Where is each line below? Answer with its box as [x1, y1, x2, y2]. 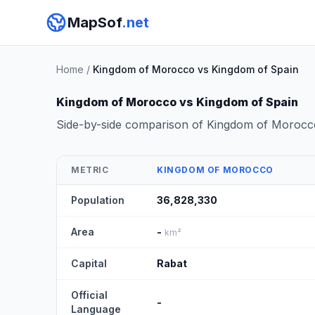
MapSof [67, 14, 122, 31]
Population [71, 194, 124, 206]
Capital [71, 257, 107, 269]
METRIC [71, 165, 109, 175]
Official [71, 289, 108, 301]
